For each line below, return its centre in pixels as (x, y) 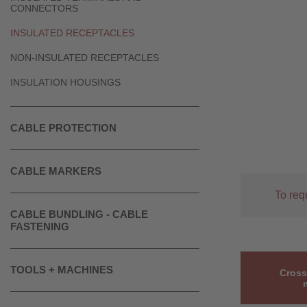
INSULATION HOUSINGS (65, 82)
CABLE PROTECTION (63, 128)
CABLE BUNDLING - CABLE (79, 214)
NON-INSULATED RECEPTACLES (85, 58)
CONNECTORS (44, 8)
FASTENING (40, 226)
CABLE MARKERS (56, 171)
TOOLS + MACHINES (62, 270)
